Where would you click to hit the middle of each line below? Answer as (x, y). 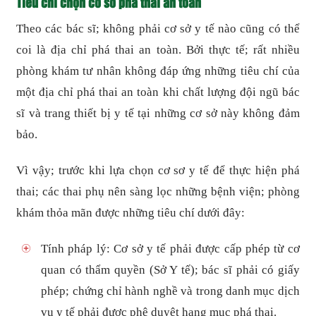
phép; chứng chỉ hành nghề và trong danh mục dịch (170, 291)
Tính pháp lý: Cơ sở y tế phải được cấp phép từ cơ (170, 249)
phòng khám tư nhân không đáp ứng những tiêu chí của (158, 71)
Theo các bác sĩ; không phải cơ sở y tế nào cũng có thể (158, 29)
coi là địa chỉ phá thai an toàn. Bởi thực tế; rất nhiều (158, 50)
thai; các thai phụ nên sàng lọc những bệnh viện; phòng (158, 192)
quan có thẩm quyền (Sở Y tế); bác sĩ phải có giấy (170, 270)
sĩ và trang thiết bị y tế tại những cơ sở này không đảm (158, 114)
